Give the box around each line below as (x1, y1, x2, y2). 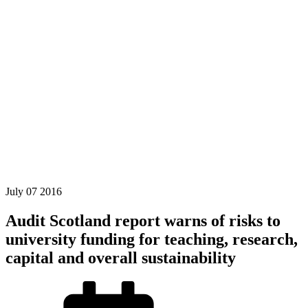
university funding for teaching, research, (5, 230, 298, 248)
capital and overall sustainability (5, 248, 236, 267)
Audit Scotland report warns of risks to (5, 211, 280, 230)
